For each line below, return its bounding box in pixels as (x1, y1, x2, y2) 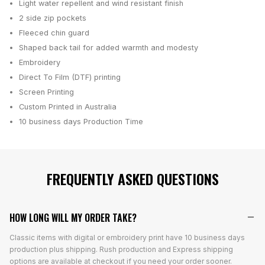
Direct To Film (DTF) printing (19, 73, 121, 82)
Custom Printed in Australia (19, 102, 117, 112)
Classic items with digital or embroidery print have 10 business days (9, 233, 245, 243)
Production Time (81, 117, 143, 127)
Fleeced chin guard (19, 28, 89, 38)
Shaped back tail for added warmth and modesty (19, 43, 198, 53)
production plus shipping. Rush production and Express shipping (9, 245, 233, 254)
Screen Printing (19, 88, 74, 97)
